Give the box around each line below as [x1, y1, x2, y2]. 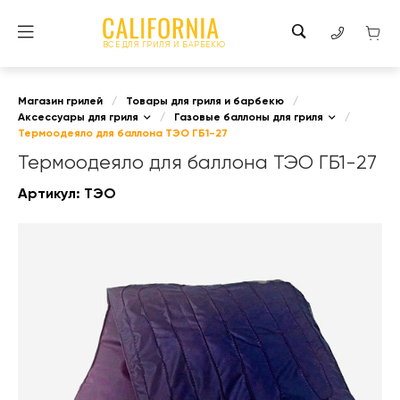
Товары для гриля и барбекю [126, 96, 284, 107]
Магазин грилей [18, 96, 103, 107]
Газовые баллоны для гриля [174, 112, 323, 123]
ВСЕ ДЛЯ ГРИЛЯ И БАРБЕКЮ [102, 40, 226, 49]
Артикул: [18, 187, 84, 202]
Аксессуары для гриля [18, 112, 138, 123]
